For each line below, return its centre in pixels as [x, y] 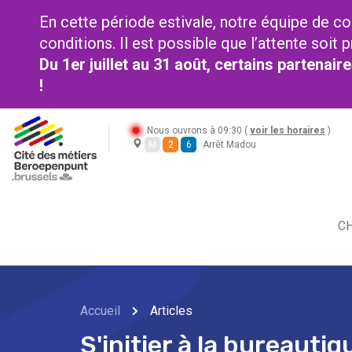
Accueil [100, 311]
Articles [171, 311]
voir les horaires [288, 130]
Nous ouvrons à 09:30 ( [198, 130]
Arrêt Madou [229, 145]
